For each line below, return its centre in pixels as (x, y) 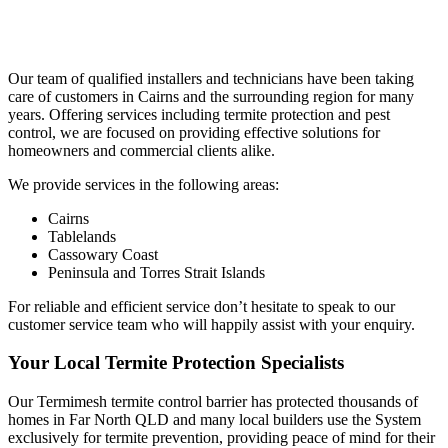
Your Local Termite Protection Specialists (176, 363)
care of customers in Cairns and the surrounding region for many (211, 96)
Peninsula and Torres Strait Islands (156, 272)
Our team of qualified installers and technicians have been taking (211, 78)
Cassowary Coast (103, 254)
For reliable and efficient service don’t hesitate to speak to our (201, 306)
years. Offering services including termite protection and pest (199, 114)
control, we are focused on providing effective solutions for (194, 132)
